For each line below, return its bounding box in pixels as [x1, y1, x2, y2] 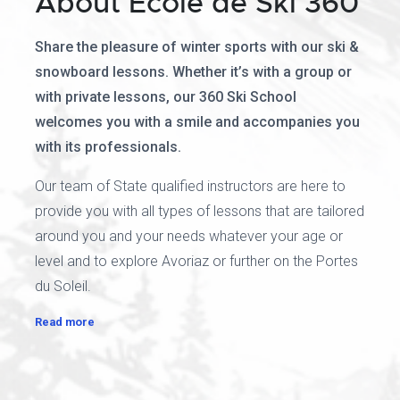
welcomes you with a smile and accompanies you [35, 113, 360, 130]
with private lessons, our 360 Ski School [35, 88, 296, 105]
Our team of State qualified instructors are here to [35, 178, 346, 195]
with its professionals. [35, 138, 181, 155]
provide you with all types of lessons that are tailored [35, 203, 364, 220]
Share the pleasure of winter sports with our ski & [35, 38, 359, 55]
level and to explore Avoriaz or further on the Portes [35, 253, 358, 270]
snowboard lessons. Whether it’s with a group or [35, 63, 352, 80]
